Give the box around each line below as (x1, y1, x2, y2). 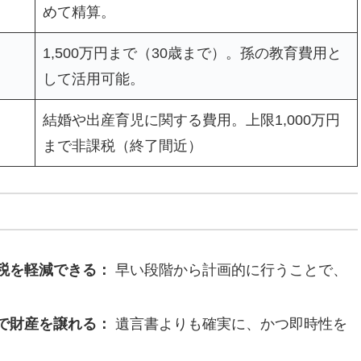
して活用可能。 (43, 70, 144, 87)
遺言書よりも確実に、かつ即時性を (110, 316, 347, 333)
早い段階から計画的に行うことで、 (110, 261, 347, 278)
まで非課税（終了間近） (43, 137, 202, 154)
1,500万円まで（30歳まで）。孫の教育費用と (43, 44, 342, 61)
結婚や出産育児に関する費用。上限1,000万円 (43, 111, 340, 128)
